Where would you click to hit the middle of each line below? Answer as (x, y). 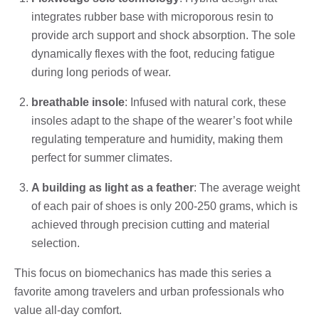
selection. (56, 243)
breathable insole (78, 102)
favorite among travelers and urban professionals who (149, 291)
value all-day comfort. (68, 310)
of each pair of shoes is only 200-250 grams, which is (164, 206)
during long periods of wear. (101, 72)
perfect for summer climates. (102, 157)
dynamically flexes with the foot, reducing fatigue (153, 53)
